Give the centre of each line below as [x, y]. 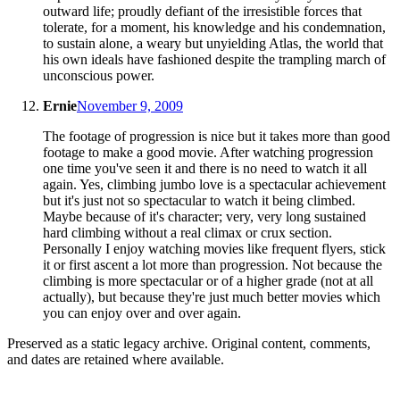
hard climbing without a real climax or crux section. [187, 233]
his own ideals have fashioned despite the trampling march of [214, 60]
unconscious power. [99, 76]
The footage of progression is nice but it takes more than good [217, 137]
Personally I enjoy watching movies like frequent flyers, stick [214, 249]
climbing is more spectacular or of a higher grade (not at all [208, 281]
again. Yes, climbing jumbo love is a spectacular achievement [214, 185]
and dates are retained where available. [116, 360]
